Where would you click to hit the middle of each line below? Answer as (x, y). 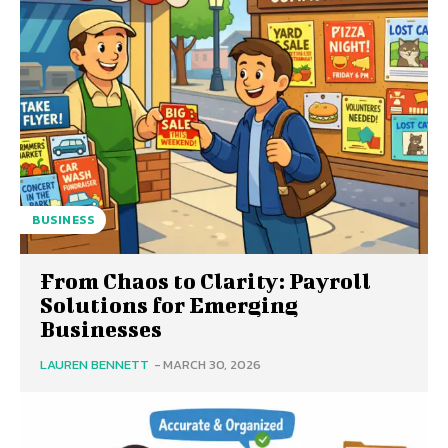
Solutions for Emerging (169, 304)
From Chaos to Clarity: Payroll (205, 280)
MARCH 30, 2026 (212, 364)
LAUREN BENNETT (94, 364)
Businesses (101, 328)
